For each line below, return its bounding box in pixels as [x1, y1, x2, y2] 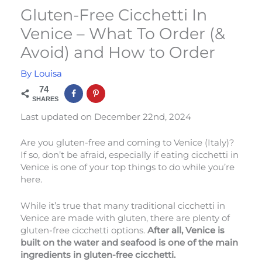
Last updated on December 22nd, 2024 [20, 111, 191, 122]
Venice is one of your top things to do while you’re [20, 162, 235, 173]
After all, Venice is [147, 225, 225, 236]
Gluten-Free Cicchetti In [20, 5, 207, 25]
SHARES [32, 95, 58, 103]
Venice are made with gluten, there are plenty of [20, 212, 230, 223]
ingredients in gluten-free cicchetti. [20, 249, 175, 260]
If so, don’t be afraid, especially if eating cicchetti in [20, 150, 239, 161]
